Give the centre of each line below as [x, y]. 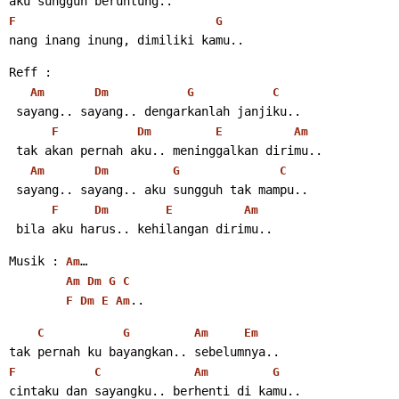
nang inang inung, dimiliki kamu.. [126, 40]
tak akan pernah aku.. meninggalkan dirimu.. [169, 150]
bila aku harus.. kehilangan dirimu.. [144, 228]
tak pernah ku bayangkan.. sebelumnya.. [144, 351]
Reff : [30, 72]
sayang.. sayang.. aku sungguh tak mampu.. [162, 189]
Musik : [37, 261]
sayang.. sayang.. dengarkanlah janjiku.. [159, 111]
